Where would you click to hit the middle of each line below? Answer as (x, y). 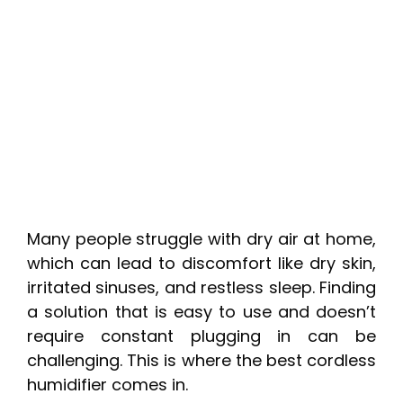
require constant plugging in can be (201, 336)
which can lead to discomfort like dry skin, (201, 264)
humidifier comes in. (107, 385)
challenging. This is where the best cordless (201, 361)
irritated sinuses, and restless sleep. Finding (201, 288)
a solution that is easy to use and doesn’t (201, 312)
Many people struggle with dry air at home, (201, 239)
